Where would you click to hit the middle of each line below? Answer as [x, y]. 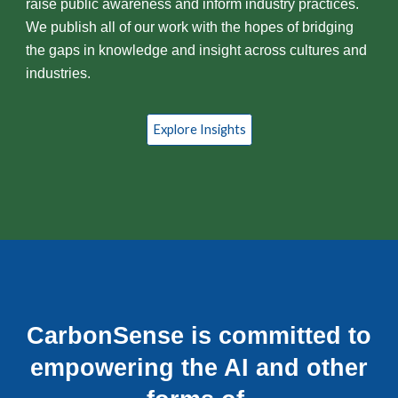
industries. [59, 73]
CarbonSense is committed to [199, 336]
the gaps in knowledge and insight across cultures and [197, 50]
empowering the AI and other [199, 368]
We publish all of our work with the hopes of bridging [190, 27]
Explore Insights [199, 130]
